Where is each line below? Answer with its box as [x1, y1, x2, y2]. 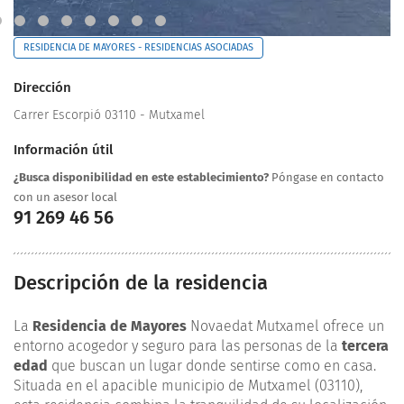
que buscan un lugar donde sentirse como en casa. [48, 357, 376, 375]
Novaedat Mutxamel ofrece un [187, 317, 384, 335]
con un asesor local [14, 190, 117, 205]
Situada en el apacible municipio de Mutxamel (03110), [14, 377, 363, 395]
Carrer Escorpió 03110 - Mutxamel [14, 107, 205, 124]
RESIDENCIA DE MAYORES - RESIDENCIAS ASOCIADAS [23, 41, 253, 54]
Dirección [14, 79, 71, 96]
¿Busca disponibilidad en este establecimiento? [14, 170, 269, 185]
